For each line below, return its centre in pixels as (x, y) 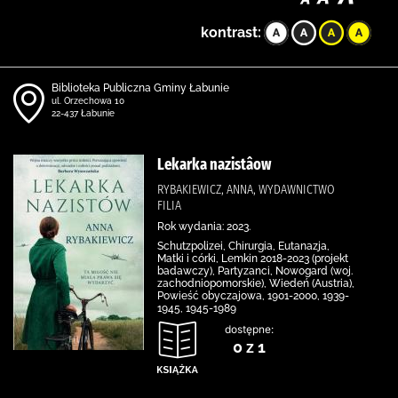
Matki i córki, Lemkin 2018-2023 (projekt (253, 259)
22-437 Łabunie (83, 113)
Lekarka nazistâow (215, 164)
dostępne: (249, 329)
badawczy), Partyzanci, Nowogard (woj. (255, 271)
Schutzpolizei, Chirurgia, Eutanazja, (243, 246)
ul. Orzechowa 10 (88, 101)
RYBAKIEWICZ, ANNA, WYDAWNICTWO (246, 189)
